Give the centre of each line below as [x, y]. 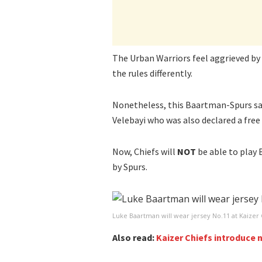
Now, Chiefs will [145, 151]
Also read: [134, 238]
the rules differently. [152, 73]
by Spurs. [130, 166]
